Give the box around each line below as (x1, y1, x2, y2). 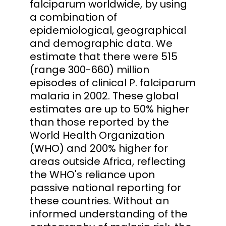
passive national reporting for (30, 180, 181, 195)
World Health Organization (30, 128, 164, 142)
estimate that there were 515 (30, 49, 178, 64)
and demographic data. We (30, 36, 173, 50)
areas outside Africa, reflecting (30, 154, 186, 168)
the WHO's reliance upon (30, 167, 155, 182)
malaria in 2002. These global (30, 88, 179, 103)
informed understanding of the (30, 206, 188, 221)
